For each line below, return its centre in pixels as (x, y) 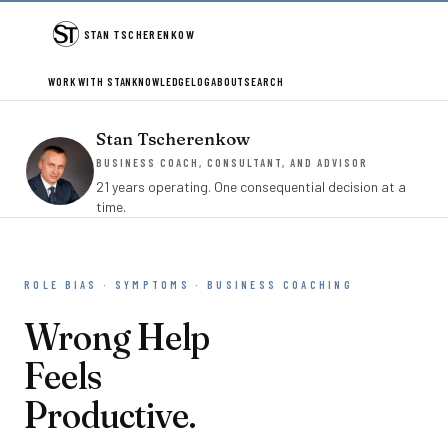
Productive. (110, 414)
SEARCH (264, 81)
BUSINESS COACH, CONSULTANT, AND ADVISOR (232, 162)
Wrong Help (117, 336)
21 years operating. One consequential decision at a (251, 186)
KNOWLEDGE (162, 81)
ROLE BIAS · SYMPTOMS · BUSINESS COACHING (189, 284)
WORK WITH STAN (90, 81)
